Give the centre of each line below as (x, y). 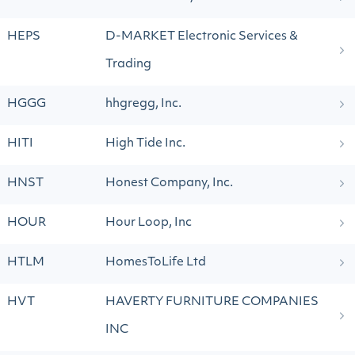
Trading (128, 65)
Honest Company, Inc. (169, 183)
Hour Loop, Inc (149, 223)
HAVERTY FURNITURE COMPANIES (212, 302)
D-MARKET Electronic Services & (202, 37)
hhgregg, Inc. (143, 104)
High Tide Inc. (145, 144)
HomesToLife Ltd (156, 263)
